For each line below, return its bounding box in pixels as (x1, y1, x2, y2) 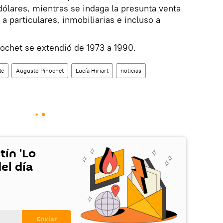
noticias (120, 67, 141, 75)
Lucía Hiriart (76, 67, 109, 75)
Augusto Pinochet (16, 67, 64, 75)
